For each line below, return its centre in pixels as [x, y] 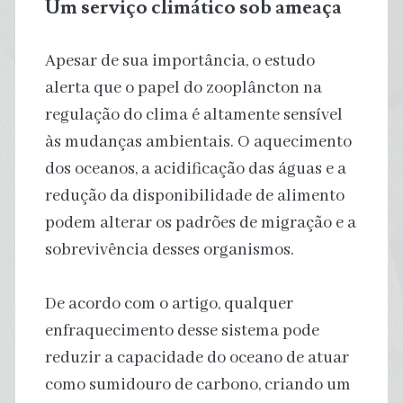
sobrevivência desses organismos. [169, 250]
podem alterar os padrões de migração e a [200, 223]
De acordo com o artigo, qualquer [169, 304]
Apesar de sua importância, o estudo [179, 61]
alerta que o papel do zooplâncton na [183, 88]
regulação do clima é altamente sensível [193, 115]
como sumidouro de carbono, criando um [197, 385]
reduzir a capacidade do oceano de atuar [197, 358]
